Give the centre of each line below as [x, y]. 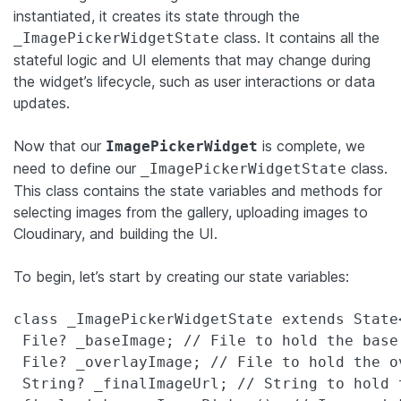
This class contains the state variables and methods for [198, 190]
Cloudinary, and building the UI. [115, 233]
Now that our [60, 145]
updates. [42, 102]
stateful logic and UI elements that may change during [192, 60]
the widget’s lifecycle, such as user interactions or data [194, 81]
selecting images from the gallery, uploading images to [191, 212]
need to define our [77, 168]
